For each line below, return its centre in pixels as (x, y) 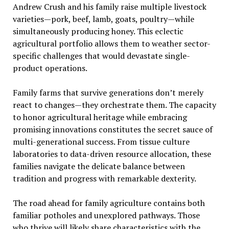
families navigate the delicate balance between (99, 166)
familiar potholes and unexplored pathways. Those (106, 215)
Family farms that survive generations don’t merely (108, 92)
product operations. (50, 68)
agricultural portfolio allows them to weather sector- (111, 43)
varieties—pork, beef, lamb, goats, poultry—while (103, 19)
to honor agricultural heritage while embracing (100, 117)
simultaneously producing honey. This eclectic (98, 31)
